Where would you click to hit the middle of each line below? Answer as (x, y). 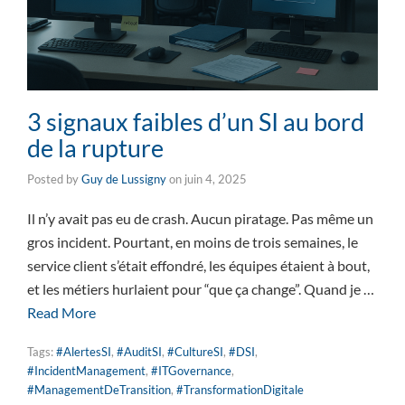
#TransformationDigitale (240, 390)
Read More (61, 313)
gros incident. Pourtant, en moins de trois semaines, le (193, 242)
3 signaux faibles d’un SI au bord (196, 122)
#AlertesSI (84, 352)
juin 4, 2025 (216, 179)
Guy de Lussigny (124, 179)
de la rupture (95, 148)
